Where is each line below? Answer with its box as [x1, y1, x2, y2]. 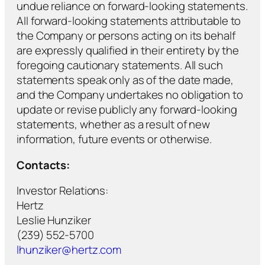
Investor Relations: [17, 183, 109, 199]
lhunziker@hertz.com [17, 242, 122, 258]
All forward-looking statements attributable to [17, 13, 241, 29]
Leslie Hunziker [17, 212, 91, 228]
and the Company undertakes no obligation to [17, 87, 243, 103]
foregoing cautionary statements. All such [17, 57, 223, 73]
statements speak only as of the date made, [17, 72, 234, 88]
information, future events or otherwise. [17, 131, 212, 147]
